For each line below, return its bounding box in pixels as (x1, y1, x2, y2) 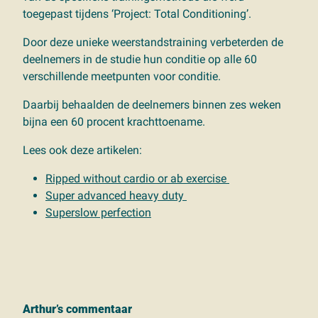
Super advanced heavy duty (45, 188, 187, 202)
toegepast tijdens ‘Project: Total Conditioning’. (23, 6, 251, 21)
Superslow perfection (45, 205, 151, 219)
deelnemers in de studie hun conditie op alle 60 (23, 52, 257, 66)
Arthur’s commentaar (23, 302, 132, 316)
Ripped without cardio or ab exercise (45, 171, 229, 185)
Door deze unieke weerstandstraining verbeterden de (23, 35, 283, 49)
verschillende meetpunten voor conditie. (23, 69, 221, 83)
